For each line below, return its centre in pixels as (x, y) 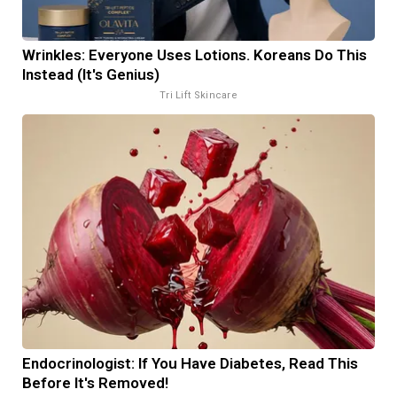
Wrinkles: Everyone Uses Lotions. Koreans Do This (195, 54)
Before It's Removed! (95, 382)
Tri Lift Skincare (198, 95)
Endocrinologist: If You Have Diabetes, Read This (190, 363)
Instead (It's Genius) (91, 74)
